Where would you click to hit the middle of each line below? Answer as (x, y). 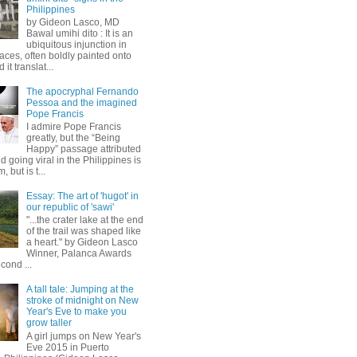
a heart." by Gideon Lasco (82, 243)
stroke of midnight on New (82, 301)
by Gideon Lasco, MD (73, 23)
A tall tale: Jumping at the (80, 290)
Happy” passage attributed (83, 149)
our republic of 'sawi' (70, 208)
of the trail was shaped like (83, 231)
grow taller (49, 323)
